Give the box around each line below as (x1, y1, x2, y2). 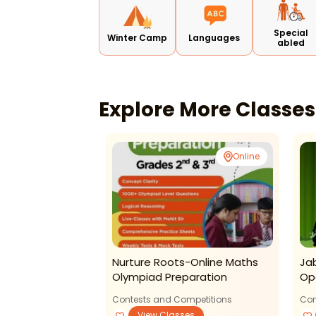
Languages (188, 32, 241, 44)
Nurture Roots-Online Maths (112, 255, 258, 270)
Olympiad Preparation (112, 269, 227, 285)
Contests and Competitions (112, 293, 232, 306)
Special (274, 27, 309, 39)
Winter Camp (107, 32, 168, 44)
